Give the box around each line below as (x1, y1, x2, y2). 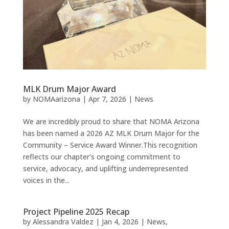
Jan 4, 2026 (101, 216, 139, 226)
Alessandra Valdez (32, 216, 94, 226)
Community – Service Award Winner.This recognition (22, 140, 197, 150)
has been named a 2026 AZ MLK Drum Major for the (22, 128, 199, 138)
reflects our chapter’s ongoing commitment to (22, 151, 180, 162)
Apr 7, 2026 (88, 94, 126, 104)
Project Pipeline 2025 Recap (22, 205, 129, 217)
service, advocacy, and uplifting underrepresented (22, 163, 188, 173)
